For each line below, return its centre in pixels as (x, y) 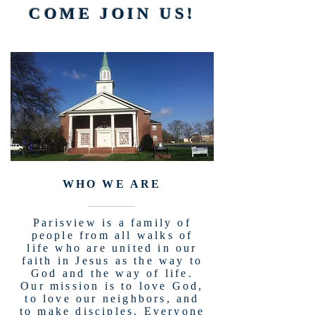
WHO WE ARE (112, 184)
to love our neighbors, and (112, 298)
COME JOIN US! (112, 14)
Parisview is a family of (112, 223)
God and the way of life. (112, 273)
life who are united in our (112, 248)
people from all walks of (112, 235)
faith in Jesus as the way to (112, 261)
